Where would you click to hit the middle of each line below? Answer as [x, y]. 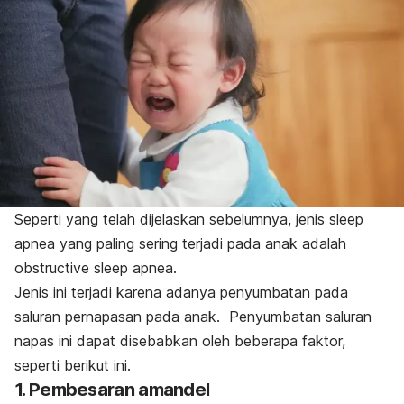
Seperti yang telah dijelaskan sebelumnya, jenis [172, 220]
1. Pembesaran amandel [112, 390]
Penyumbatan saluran [300, 317]
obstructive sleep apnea [94, 268]
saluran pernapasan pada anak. [122, 317]
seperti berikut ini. [73, 366]
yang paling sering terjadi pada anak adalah [201, 244]
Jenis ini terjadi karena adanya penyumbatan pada [181, 293]
